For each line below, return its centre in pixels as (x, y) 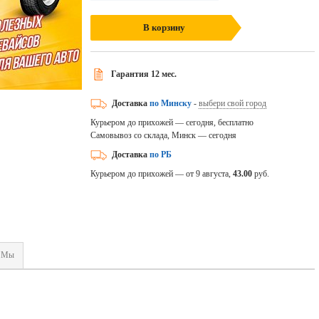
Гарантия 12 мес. (143, 74)
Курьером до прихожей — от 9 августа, (161, 174)
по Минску (170, 103)
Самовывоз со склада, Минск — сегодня (163, 135)
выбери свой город (232, 103)
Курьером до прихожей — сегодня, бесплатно (172, 122)
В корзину (164, 27)
